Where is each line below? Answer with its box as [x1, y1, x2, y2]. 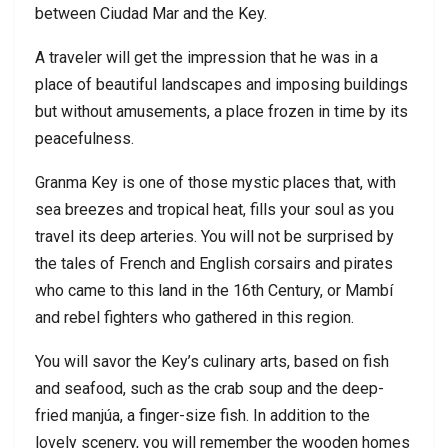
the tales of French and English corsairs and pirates [35, 253, 393, 273]
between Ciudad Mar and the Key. [35, 3, 267, 23]
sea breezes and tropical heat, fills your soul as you [35, 199, 394, 219]
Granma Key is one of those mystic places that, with [35, 172, 396, 192]
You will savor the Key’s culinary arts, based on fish [35, 351, 389, 371]
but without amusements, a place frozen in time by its [35, 101, 408, 121]
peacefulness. [35, 128, 134, 148]
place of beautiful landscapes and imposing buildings [35, 74, 408, 94]
